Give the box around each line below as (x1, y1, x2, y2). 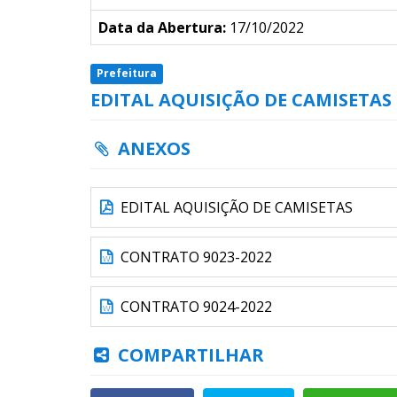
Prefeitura (97, 66, 158, 81)
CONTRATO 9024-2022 (117, 297, 272, 316)
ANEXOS (113, 136, 191, 160)
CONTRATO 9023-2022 (117, 247, 272, 267)
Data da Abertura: (98, 18, 226, 37)
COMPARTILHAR (113, 343, 264, 367)
